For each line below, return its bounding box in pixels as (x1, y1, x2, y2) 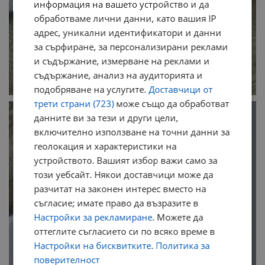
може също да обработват (114, 97, 230, 109)
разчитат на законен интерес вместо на (34, 182, 206, 195)
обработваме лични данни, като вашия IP (34, 12, 216, 24)
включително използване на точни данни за (34, 125, 230, 138)
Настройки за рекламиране (34, 211, 153, 223)
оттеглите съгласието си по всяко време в (34, 225, 215, 237)
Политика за (156, 239, 210, 251)
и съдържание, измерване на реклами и (34, 54, 210, 67)
